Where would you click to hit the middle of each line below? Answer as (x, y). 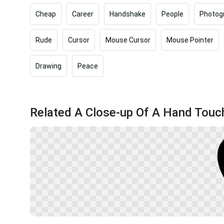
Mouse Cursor (128, 40)
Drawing (48, 66)
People (172, 14)
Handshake (127, 14)
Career (83, 14)
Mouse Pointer (190, 40)
